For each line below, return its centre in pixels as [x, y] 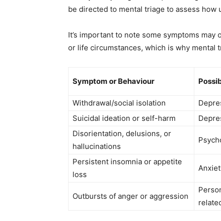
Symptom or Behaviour [113, 81]
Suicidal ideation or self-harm [124, 118]
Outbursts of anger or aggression [130, 196]
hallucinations [97, 146]
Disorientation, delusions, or [122, 133]
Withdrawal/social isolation [119, 103]
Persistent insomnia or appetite [127, 162]
